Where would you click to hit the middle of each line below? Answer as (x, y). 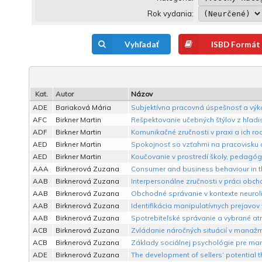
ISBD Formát (235, 44)
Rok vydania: (170, 13)
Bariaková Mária (83, 108)
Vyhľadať (142, 44)
